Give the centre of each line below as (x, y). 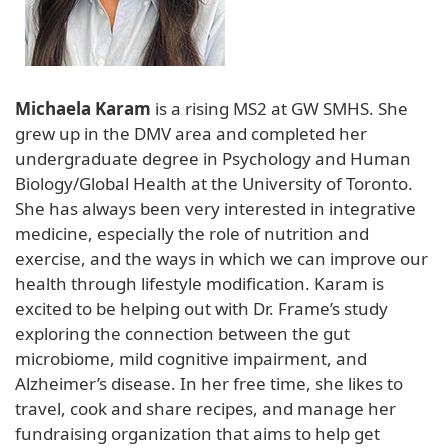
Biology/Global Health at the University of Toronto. (214, 183)
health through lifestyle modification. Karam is (199, 283)
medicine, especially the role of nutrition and (192, 233)
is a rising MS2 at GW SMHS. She (279, 108)
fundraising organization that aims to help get (197, 433)
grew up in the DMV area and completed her (191, 133)
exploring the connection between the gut (182, 333)
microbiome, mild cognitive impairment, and (191, 358)
